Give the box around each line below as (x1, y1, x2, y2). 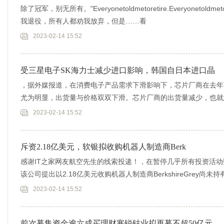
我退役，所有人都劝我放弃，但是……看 (20, 17, 146, 25)
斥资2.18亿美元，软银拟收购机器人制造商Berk (20, 142, 186, 151)
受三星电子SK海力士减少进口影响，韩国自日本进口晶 (20, 66, 215, 74)
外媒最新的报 (20, 106, 62, 114)
